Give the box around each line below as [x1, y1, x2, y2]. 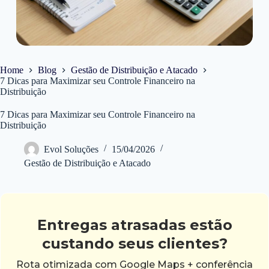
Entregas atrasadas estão [37, 216, 232, 234]
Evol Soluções [44, 144, 98, 154]
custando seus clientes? [41, 234, 228, 252]
